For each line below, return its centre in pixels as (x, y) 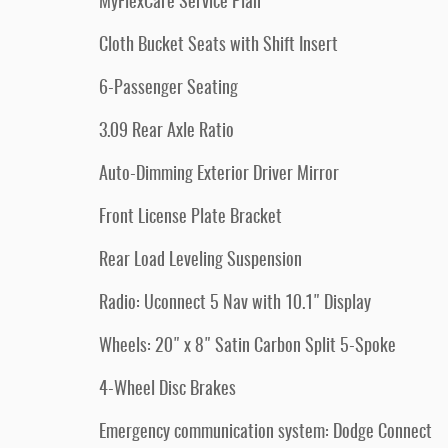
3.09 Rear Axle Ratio (166, 132)
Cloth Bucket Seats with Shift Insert (218, 46)
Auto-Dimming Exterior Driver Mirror (219, 175)
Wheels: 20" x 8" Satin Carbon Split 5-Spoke (247, 347)
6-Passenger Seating (168, 89)
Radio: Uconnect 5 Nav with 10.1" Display (235, 304)
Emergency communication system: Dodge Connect (265, 433)
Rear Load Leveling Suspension (200, 261)
